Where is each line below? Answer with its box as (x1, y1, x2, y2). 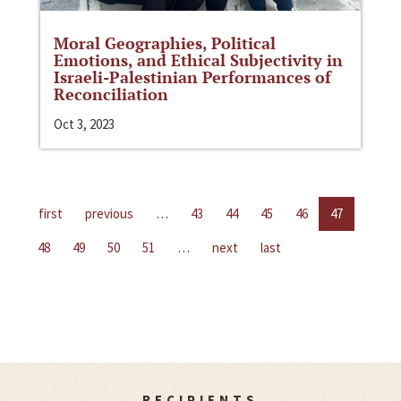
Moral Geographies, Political (54, 31, 276, 54)
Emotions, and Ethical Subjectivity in (54, 48, 343, 71)
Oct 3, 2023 (54, 115, 115, 132)
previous (85, 204, 133, 222)
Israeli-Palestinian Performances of (54, 65, 331, 88)
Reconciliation (54, 82, 168, 105)
